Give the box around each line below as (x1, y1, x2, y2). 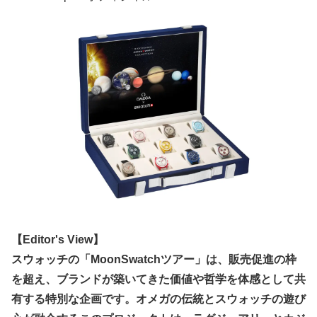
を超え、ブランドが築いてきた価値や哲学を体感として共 (11, 273, 306, 286)
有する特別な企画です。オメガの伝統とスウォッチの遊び (11, 293, 306, 306)
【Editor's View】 (11, 234, 104, 246)
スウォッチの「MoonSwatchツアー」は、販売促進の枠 (11, 253, 296, 266)
